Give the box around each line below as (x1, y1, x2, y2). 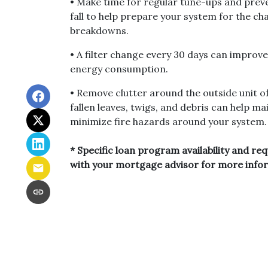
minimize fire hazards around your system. (70, 115, 267, 127)
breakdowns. (70, 24, 129, 36)
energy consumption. (70, 62, 168, 75)
